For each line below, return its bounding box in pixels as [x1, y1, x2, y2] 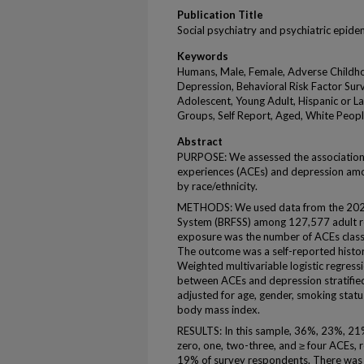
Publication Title [177, 8, 263, 21]
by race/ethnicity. [177, 180, 258, 193]
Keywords [177, 50, 228, 63]
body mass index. [177, 303, 260, 316]
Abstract [177, 135, 223, 148]
